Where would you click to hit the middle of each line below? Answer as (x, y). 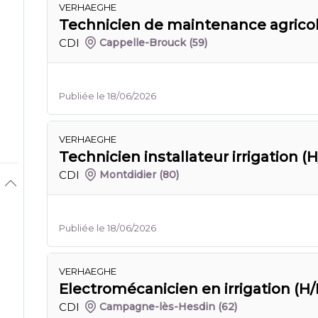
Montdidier (128, 175)
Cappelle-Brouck (143, 43)
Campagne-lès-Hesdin (158, 307)
